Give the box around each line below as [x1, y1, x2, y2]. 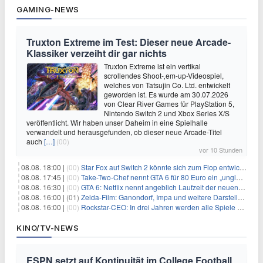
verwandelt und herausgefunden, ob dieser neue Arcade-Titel [26, 127, 222, 137]
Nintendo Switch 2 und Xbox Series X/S [104, 108, 230, 118]
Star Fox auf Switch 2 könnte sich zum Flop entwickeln [81, 162, 240, 172]
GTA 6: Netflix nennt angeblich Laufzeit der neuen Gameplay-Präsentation [81, 182, 238, 192]
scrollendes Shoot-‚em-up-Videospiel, [104, 70, 224, 80]
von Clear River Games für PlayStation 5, [104, 99, 234, 109]
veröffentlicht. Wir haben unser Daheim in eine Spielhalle [26, 117, 208, 127]
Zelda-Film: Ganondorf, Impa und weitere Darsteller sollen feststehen [81, 192, 238, 202]
